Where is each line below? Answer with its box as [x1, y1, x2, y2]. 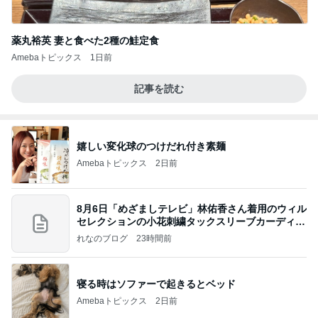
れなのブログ [77, 233, 128, 243]
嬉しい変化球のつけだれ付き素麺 [77, 140, 226, 152]
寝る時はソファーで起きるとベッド [77, 278, 236, 290]
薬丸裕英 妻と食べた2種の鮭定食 [11, 35, 159, 47]
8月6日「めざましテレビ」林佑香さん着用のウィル [77, 202, 307, 214]
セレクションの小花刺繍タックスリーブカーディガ [77, 215, 305, 227]
